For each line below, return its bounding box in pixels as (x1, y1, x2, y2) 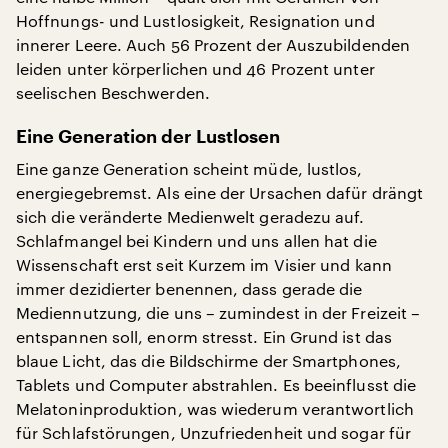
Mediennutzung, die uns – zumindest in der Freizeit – (16, 303, 421, 322)
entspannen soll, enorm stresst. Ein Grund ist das (16, 327, 392, 346)
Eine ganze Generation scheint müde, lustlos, (16, 159, 363, 178)
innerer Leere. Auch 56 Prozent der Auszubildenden (16, 35, 410, 54)
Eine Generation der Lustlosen (16, 128, 280, 146)
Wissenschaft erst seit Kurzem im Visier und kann (16, 255, 392, 274)
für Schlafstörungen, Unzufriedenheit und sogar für (16, 423, 411, 442)
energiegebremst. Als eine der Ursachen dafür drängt (16, 183, 424, 202)
